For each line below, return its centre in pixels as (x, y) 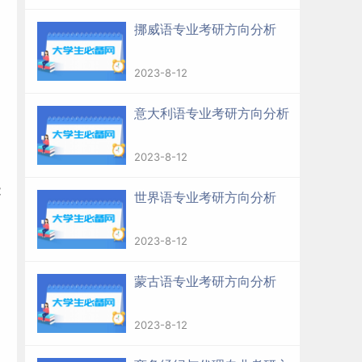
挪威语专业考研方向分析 (205, 29)
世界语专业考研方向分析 (205, 197)
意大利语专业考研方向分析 (212, 113)
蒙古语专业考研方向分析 (205, 281)
